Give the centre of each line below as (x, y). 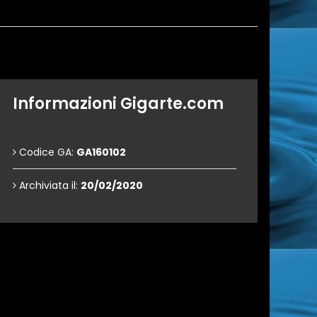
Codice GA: (46, 152)
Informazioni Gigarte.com (118, 104)
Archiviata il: (48, 185)
